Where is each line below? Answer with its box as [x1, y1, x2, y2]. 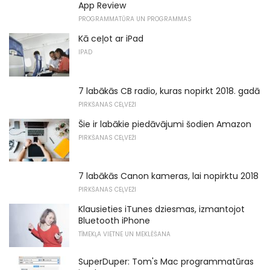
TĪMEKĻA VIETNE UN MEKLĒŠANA [78, 230, 171, 239]
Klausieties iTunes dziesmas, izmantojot [78, 203, 245, 216]
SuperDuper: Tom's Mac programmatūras [78, 255, 254, 268]
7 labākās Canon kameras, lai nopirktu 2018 [78, 170, 259, 183]
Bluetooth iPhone [78, 215, 150, 227]
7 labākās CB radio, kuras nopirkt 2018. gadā [78, 84, 260, 97]
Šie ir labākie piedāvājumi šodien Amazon [78, 118, 251, 130]
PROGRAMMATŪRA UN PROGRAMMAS [78, 14, 192, 24]
